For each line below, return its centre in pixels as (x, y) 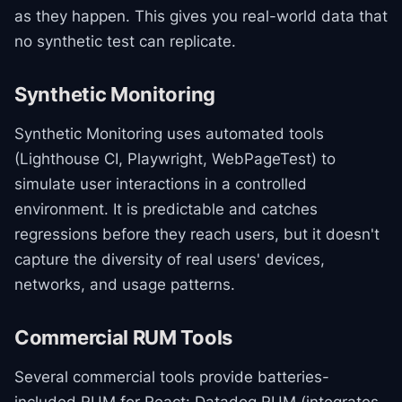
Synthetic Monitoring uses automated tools (169, 134)
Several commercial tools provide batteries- (172, 377)
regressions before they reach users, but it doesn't (197, 234)
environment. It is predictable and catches (166, 209)
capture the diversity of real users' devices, (170, 259)
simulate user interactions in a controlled (161, 184)
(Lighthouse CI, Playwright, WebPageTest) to (175, 159)
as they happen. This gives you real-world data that (201, 16)
